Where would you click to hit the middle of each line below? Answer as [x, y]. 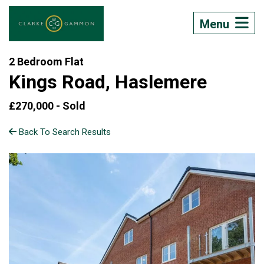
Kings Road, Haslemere [108, 82]
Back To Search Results [64, 132]
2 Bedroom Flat [46, 62]
